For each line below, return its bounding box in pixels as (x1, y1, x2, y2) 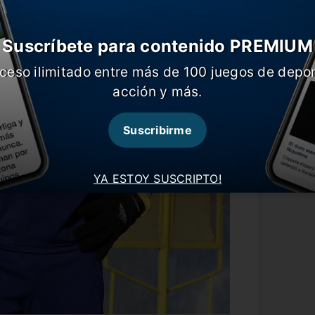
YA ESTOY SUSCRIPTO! (93, 171, 222, 186)
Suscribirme (123, 122, 192, 137)
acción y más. (112, 82, 202, 100)
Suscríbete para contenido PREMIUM (2, 35, 313, 56)
